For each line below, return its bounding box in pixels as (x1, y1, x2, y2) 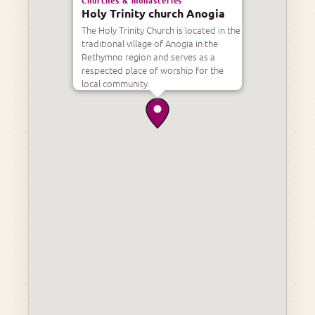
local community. (82, 76, 150, 90)
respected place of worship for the (82, 63, 224, 77)
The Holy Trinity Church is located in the (82, 22, 240, 37)
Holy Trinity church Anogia (82, 5, 225, 20)
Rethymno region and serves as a (82, 49, 215, 63)
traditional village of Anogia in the (82, 36, 218, 50)
